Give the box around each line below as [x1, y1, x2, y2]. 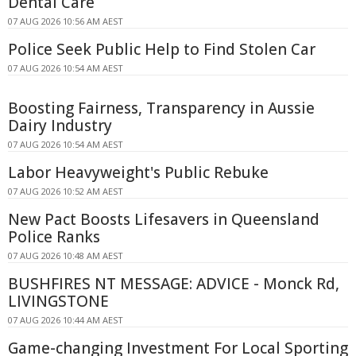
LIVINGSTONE [8, 290, 109, 311]
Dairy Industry [8, 114, 112, 136]
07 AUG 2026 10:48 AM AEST [8, 249, 123, 261]
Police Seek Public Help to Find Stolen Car [8, 38, 315, 60]
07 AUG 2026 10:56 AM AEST [8, 14, 123, 27]
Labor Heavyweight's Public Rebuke [8, 161, 269, 183]
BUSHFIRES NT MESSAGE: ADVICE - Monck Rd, [8, 273, 339, 294]
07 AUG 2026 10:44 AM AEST [8, 313, 123, 326]
